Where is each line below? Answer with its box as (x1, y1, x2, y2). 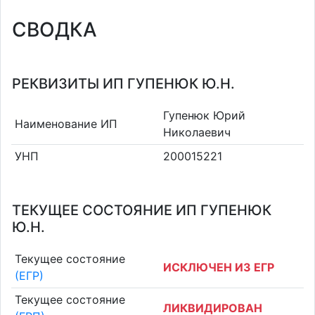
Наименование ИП (14, 116, 117, 131)
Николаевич (163, 124, 231, 139)
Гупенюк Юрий (163, 108, 245, 122)
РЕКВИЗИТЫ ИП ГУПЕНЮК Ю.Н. (12, 75, 235, 92)
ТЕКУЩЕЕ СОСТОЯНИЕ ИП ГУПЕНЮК (12, 202, 271, 219)
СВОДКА (12, 18, 97, 41)
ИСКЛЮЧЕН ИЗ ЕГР (163, 259, 274, 274)
